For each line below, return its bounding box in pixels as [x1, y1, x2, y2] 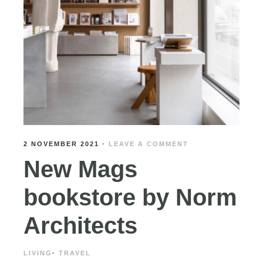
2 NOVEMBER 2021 [23, 140, 99, 147]
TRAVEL [59, 249, 91, 257]
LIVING [23, 249, 52, 257]
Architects [23, 213, 137, 238]
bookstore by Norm [23, 184, 237, 210]
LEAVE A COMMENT [109, 140, 188, 147]
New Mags [23, 156, 137, 182]
